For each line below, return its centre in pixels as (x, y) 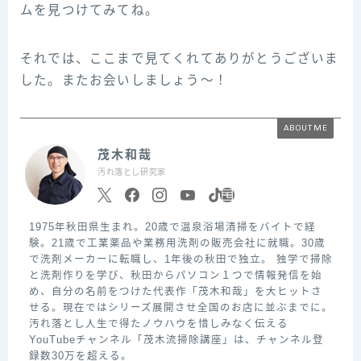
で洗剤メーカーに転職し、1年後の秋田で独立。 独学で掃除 (180, 260)
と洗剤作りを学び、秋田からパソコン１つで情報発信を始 (175, 276)
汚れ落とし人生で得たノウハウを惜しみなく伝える (158, 324)
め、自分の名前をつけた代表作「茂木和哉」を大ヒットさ (175, 292)
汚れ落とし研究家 (132, 172)
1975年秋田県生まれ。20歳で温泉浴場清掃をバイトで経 (172, 228)
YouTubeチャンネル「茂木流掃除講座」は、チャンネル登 (176, 340)
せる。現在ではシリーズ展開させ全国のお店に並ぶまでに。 (180, 308)
